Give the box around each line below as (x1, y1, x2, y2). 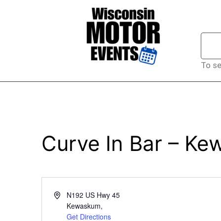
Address (53, 189, 79, 199)
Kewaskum (66, 201, 101, 211)
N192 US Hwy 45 (66, 190, 120, 200)
